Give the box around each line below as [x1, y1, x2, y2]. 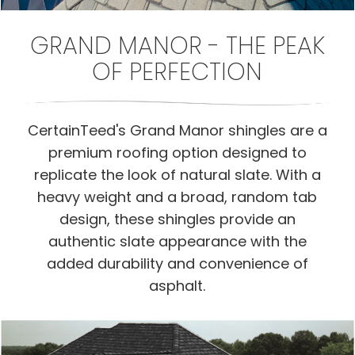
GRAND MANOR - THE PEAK [29, 29, 325, 63]
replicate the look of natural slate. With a [33, 164, 321, 185]
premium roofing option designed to [48, 142, 307, 162]
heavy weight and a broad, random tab [37, 186, 318, 207]
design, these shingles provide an [59, 208, 296, 229]
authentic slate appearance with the [48, 231, 307, 251]
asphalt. [149, 275, 206, 296]
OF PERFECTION [92, 55, 263, 89]
